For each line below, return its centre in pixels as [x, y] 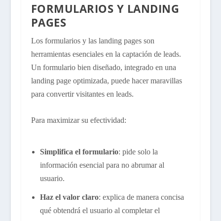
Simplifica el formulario [79, 151]
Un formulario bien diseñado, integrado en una [103, 68]
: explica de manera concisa [141, 197]
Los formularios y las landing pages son [92, 41]
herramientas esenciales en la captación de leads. [106, 54]
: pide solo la [138, 151]
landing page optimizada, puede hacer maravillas [106, 81]
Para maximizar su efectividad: [78, 120]
